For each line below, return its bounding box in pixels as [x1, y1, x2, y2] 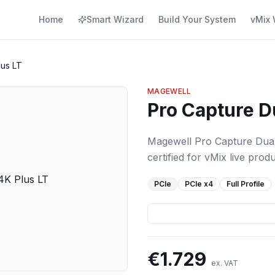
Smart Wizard [87, 14, 144, 25]
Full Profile [227, 179, 265, 188]
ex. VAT [211, 258, 238, 268]
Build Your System [158, 14, 236, 25]
